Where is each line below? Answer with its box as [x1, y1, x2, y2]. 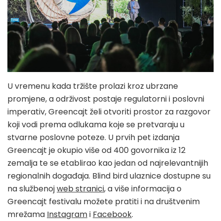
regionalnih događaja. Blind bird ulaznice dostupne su [7, 170, 211, 182]
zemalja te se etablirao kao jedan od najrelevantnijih [7, 157, 208, 169]
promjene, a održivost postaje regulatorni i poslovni [7, 93, 204, 105]
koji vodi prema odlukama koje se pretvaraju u [7, 119, 184, 131]
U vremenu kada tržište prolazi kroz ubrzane [7, 80, 178, 92]
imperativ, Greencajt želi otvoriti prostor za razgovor [7, 106, 211, 118]
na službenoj [7, 183, 57, 195]
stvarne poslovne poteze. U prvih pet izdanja [7, 132, 180, 144]
